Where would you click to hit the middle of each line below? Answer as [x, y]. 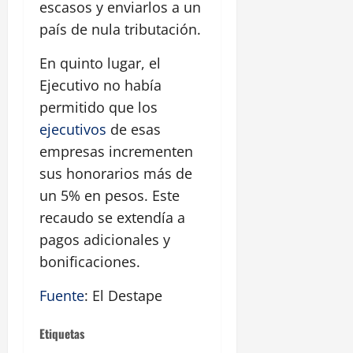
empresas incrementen [116, 152]
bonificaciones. [90, 262]
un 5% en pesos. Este [110, 196]
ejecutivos [73, 130]
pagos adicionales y [105, 240]
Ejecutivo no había [100, 85]
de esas [134, 130]
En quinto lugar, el [100, 63]
